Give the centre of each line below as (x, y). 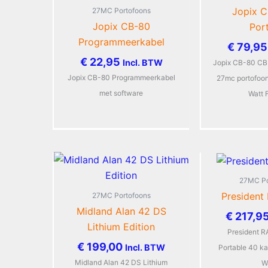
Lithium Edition (121, 226)
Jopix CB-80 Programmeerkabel (121, 77)
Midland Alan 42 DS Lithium (121, 262)
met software (121, 93)
